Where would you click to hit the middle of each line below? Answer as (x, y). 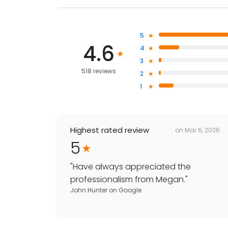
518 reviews (99, 71)
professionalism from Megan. (128, 180)
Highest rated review (110, 130)
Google (130, 190)
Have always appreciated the (132, 167)
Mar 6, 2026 (202, 130)
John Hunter (89, 190)
